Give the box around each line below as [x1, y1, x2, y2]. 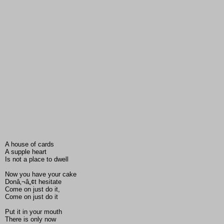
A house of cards [5, 140, 54, 148]
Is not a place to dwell [5, 155, 68, 163]
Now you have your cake [5, 170, 76, 178]
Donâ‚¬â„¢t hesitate [5, 178, 61, 186]
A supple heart [5, 148, 46, 156]
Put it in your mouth [5, 208, 62, 216]
